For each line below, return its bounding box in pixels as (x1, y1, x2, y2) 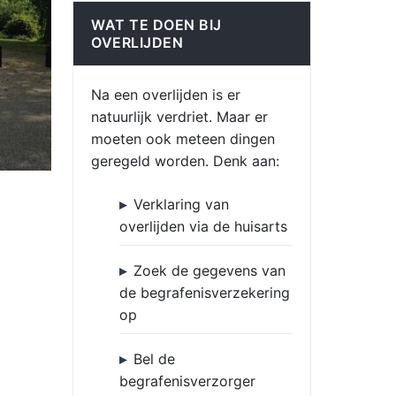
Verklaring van (133, 195, 229, 213)
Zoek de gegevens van (133, 262, 286, 279)
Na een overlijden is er (91, 86, 240, 103)
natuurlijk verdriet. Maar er (91, 108, 268, 126)
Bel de (133, 350, 175, 368)
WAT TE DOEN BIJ (91, 16, 222, 34)
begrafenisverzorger (119, 372, 255, 390)
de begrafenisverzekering (119, 284, 290, 301)
